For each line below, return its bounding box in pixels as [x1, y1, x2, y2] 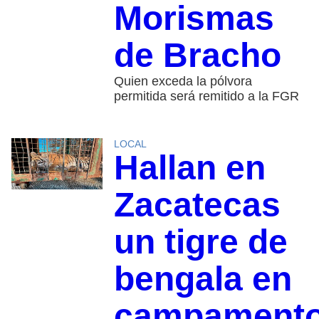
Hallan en [113, 149, 266, 187]
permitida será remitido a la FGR [113, 89, 299, 104]
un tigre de [113, 223, 288, 261]
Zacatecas [113, 186, 281, 224]
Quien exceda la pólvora [113, 74, 252, 89]
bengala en [113, 260, 292, 298]
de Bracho [113, 36, 281, 75]
